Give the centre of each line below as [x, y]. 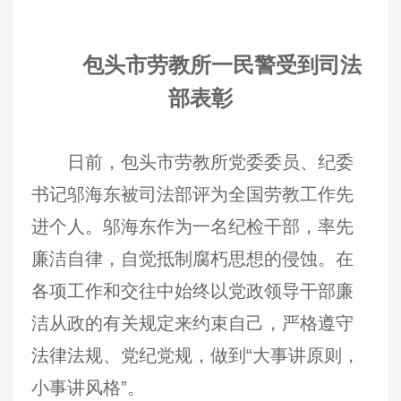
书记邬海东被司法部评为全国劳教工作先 [192, 194]
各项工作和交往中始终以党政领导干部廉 [192, 291]
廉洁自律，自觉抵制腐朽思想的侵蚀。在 [192, 259]
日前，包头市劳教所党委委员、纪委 [210, 162]
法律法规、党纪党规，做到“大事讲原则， [196, 355]
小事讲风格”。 [88, 388]
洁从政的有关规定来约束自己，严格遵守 [192, 323]
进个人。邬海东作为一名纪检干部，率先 [192, 226]
